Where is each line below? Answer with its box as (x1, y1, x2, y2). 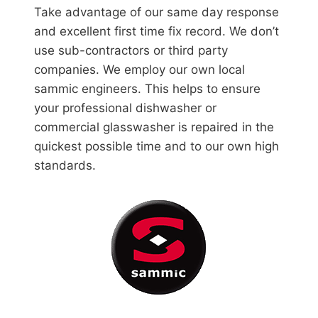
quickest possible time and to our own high (34, 139, 279, 153)
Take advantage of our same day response (34, 5, 279, 19)
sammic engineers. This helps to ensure (34, 82, 261, 96)
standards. (34, 158, 96, 172)
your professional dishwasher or (34, 101, 216, 115)
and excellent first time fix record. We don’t (34, 24, 279, 38)
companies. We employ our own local (34, 62, 245, 77)
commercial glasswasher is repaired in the (34, 120, 274, 134)
